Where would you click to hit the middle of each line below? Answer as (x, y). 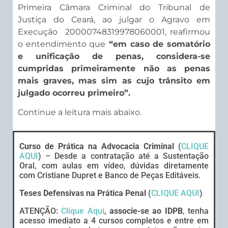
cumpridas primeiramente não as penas (114, 68)
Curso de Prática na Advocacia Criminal (97, 147)
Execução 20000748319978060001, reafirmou (114, 32)
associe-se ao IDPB (146, 211)
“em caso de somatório (158, 44)
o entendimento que (62, 44)
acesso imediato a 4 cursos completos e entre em (114, 221)
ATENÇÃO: (40, 211)
